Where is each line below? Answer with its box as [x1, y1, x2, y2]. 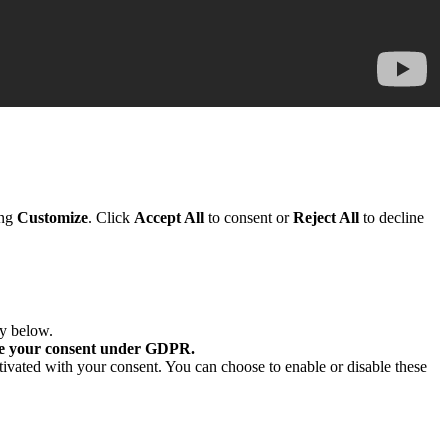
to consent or [204, 209, 293, 227]
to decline [359, 209, 424, 227]
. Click [88, 209, 134, 227]
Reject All [293, 209, 359, 227]
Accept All [134, 209, 204, 227]
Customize [17, 209, 88, 227]
